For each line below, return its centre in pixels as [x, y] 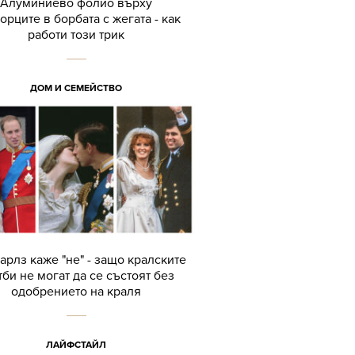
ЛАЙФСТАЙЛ [76, 345]
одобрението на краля [76, 292]
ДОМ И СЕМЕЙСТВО [76, 88]
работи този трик [76, 34]
